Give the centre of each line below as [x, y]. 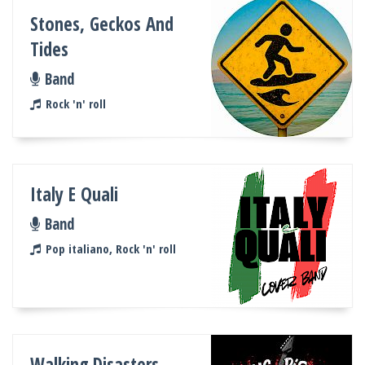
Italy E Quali [75, 195]
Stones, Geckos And [102, 24]
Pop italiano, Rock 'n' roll [110, 249]
